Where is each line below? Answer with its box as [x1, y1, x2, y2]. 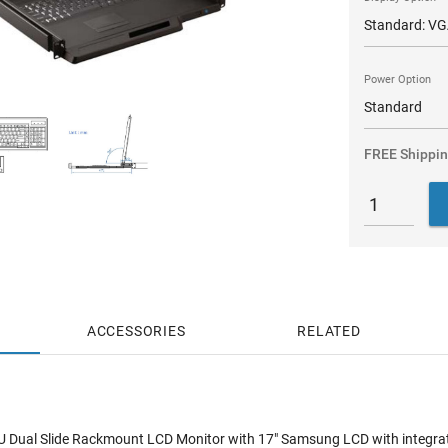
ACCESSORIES [86, 323, 186, 339]
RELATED [297, 323, 361, 339]
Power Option [363, 73, 431, 86]
